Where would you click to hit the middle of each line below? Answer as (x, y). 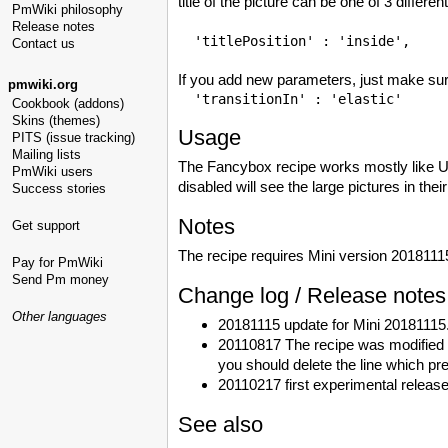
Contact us (43, 43)
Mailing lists (46, 154)
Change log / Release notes (312, 295)
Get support (46, 225)
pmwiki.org (43, 84)
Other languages (59, 316)
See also (220, 424)
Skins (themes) (56, 120)
